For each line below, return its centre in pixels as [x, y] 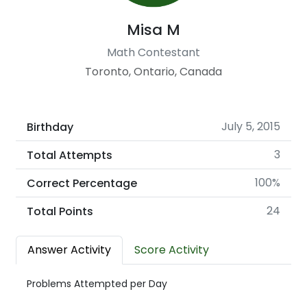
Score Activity [172, 250]
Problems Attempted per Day [97, 284]
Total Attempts [70, 155]
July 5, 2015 [251, 126]
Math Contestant [153, 52]
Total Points [60, 211]
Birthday [50, 127]
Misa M [153, 30]
